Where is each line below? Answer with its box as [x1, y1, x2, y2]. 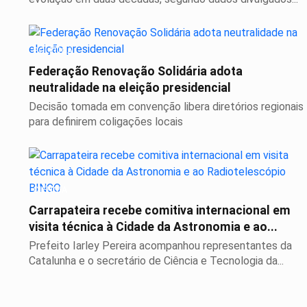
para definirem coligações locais [29, 115, 183, 129]
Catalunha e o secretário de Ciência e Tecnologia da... [29, 254, 284, 268]
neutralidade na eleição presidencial [29, 81, 231, 95]
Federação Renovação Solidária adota [29, 64, 243, 79]
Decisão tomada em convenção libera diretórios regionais [29, 100, 304, 114]
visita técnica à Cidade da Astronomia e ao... [29, 220, 278, 234]
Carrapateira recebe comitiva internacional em [29, 204, 291, 218]
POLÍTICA [33, 45, 73, 56]
